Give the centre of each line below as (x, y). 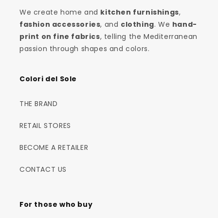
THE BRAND (39, 103)
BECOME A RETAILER (54, 147)
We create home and (60, 12)
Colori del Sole (48, 79)
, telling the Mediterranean (149, 36)
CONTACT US (43, 169)
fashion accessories (60, 24)
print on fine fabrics (60, 36)
